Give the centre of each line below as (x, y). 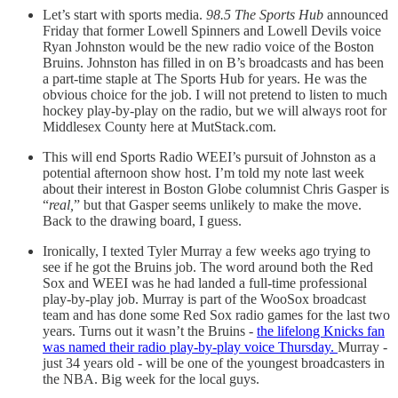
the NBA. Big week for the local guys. (151, 378)
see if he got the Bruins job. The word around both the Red (208, 267)
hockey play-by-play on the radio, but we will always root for (215, 110)
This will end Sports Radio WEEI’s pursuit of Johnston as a (209, 156)
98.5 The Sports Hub (265, 14)
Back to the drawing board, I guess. (142, 220)
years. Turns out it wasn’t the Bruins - (150, 330)
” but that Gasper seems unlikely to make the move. (218, 204)
